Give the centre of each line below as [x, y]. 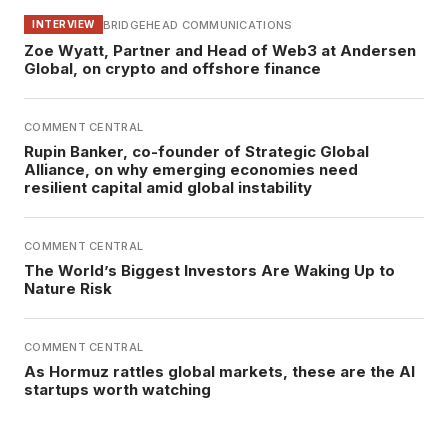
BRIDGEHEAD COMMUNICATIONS [197, 24]
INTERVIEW [63, 24]
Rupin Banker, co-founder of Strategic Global [196, 152]
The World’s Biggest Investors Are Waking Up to [209, 271]
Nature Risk [68, 289]
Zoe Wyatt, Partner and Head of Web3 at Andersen [220, 51]
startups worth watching [117, 390]
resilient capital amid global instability [168, 188]
